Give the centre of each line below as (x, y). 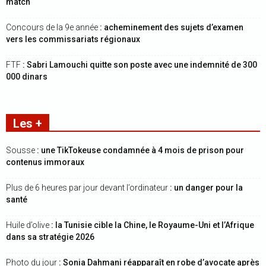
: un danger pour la (206, 188)
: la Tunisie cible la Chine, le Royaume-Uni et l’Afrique (153, 225)
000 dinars (27, 77)
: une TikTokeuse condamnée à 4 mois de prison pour (140, 150)
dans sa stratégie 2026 (50, 237)
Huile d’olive (28, 225)
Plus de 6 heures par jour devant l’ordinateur (88, 188)
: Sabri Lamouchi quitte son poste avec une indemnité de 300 (140, 65)
